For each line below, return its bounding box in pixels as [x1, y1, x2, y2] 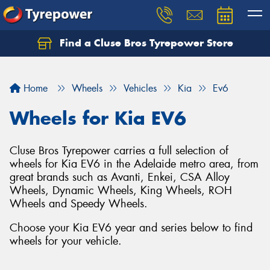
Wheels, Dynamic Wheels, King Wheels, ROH [10, 183, 232, 198]
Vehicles [124, 82, 157, 95]
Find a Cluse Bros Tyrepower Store [56, 36, 233, 49]
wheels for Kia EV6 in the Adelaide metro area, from [10, 157, 259, 171]
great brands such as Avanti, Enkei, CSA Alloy [10, 170, 230, 184]
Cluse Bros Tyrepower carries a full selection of [10, 143, 228, 158]
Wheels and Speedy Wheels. [10, 196, 148, 211]
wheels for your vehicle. [10, 233, 122, 248]
